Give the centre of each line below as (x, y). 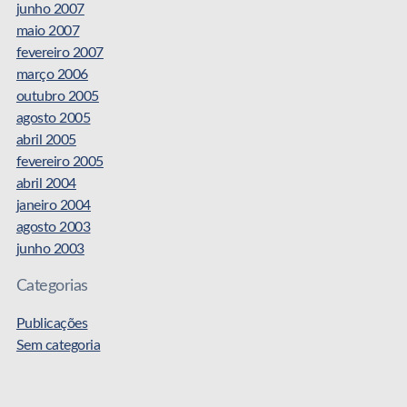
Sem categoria (58, 346)
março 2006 (52, 75)
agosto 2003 (53, 228)
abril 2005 (46, 140)
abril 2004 (46, 184)
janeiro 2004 (53, 206)
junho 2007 (50, 10)
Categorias (52, 286)
